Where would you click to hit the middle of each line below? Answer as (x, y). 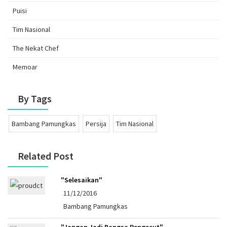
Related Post (46, 156)
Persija (96, 123)
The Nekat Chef (36, 48)
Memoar (25, 67)
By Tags (35, 98)
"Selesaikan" (82, 180)
